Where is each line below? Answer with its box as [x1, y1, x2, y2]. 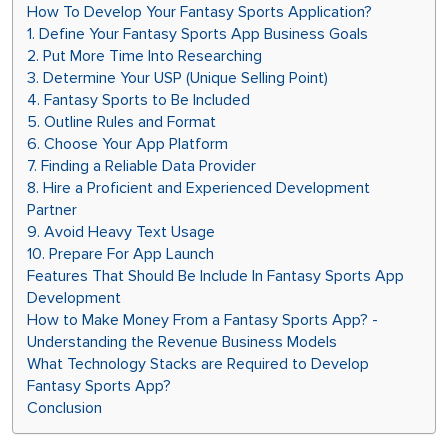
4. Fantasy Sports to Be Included [27, 90, 250, 110]
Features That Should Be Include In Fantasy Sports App [27, 266, 404, 286]
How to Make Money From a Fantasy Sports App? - [27, 310, 378, 330]
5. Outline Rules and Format [27, 112, 216, 132]
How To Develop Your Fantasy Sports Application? [27, 2, 372, 22]
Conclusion [27, 398, 102, 418]
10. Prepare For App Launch [27, 244, 214, 264]
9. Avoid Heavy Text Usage [27, 222, 215, 242]
